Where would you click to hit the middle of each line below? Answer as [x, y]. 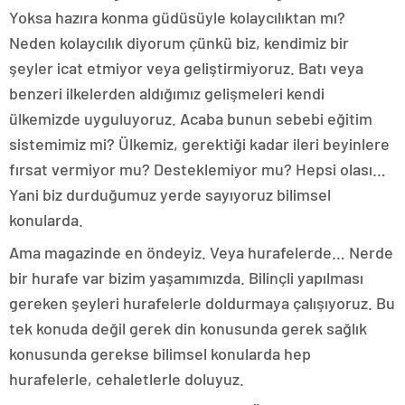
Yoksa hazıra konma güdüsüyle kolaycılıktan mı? [177, 18]
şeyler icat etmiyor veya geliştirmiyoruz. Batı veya [186, 68]
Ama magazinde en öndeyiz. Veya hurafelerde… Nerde [201, 253]
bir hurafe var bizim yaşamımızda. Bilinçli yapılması [186, 278]
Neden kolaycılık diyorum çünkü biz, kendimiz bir [179, 43]
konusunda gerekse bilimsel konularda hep [160, 354]
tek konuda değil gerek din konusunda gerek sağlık [188, 329]
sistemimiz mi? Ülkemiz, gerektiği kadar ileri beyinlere [199, 144]
